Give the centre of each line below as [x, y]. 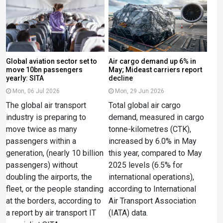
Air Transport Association [152, 201]
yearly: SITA [25, 78]
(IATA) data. [128, 213]
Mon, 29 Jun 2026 [140, 91]
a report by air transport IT [51, 213]
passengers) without [42, 165]
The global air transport [46, 105]
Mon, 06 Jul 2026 [36, 91]
